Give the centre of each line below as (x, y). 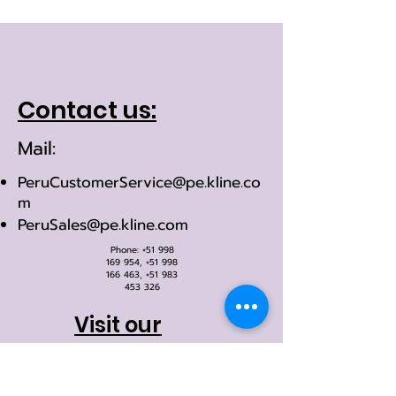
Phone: (126, 250)
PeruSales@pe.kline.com (103, 225)
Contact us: (87, 110)
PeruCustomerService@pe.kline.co (139, 182)
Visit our (118, 325)
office (106, 354)
